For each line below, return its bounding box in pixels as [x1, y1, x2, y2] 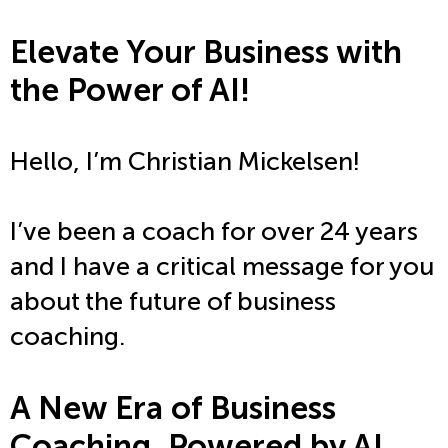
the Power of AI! [10, 71, 250, 110]
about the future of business [10, 286, 336, 318]
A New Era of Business [10, 389, 336, 428]
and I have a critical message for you [10, 251, 434, 283]
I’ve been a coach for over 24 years [10, 216, 418, 248]
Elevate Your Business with [10, 33, 402, 72]
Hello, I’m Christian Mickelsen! [10, 146, 360, 178]
